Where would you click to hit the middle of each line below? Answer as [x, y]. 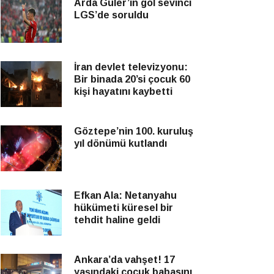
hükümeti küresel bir [124, 208]
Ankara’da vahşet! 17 [124, 260]
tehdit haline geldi [117, 220]
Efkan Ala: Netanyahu [125, 195]
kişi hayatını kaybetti [123, 91]
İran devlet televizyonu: [131, 67]
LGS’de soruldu [111, 15]
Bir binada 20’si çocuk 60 [132, 79]
